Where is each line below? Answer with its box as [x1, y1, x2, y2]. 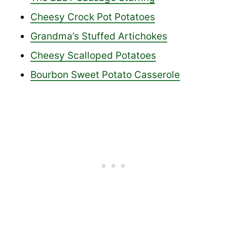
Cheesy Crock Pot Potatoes [30, 11, 155, 23]
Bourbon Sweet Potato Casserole [30, 68, 180, 81]
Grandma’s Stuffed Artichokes [30, 30, 167, 42]
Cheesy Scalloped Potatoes [30, 49, 156, 61]
